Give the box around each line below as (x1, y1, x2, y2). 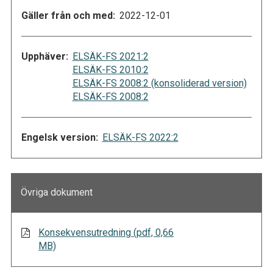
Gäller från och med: (21, 10, 115, 22)
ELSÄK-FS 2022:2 (102, 132, 179, 144)
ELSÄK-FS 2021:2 (72, 51, 149, 63)
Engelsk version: (21, 132, 98, 144)
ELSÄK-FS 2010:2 (72, 64, 149, 76)
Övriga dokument (21, 186, 93, 199)
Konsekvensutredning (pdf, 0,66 (38, 227, 174, 239)
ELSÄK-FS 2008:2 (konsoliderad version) (72, 77, 247, 90)
